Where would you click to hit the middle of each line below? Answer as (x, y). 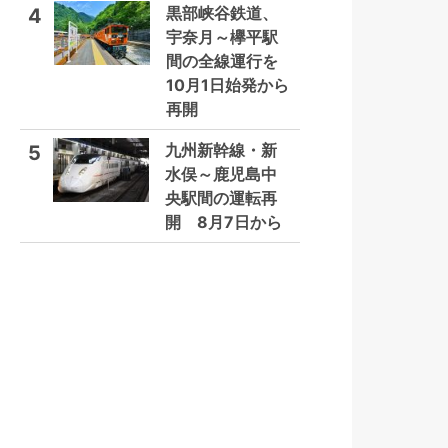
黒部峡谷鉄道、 (222, 13)
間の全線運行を (222, 61)
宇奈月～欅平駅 (222, 37)
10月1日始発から (227, 85)
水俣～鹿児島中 (221, 174)
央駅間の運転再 (221, 198)
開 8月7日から (223, 222)
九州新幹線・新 (221, 150)
